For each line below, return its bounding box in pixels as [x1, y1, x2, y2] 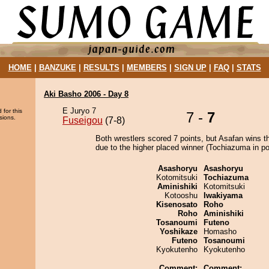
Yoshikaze [160, 227, 198, 236]
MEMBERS [126, 63, 167, 72]
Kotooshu [165, 191, 198, 200]
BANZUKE [38, 63, 76, 72]
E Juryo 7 [62, 106, 96, 115]
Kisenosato [156, 200, 198, 209]
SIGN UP [174, 63, 207, 72]
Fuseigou [62, 115, 103, 125]
